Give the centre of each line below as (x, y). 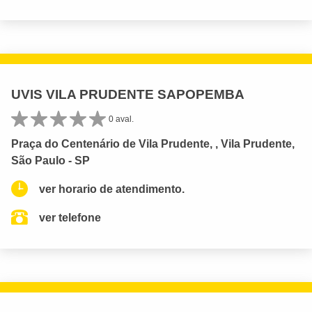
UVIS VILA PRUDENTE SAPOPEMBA (128, 94)
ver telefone (70, 217)
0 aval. (121, 119)
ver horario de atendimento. (112, 189)
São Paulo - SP (50, 160)
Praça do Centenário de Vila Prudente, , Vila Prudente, (153, 143)
